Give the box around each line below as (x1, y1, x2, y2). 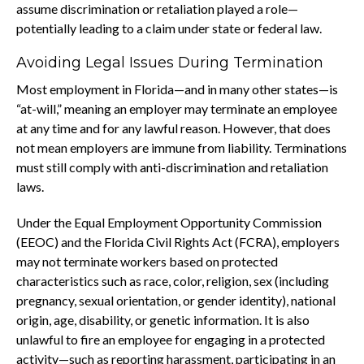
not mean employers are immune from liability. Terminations (16, 139, 347, 155)
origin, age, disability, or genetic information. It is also (16, 311, 310, 327)
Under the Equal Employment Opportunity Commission (16, 214, 322, 230)
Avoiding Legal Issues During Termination (16, 53, 323, 71)
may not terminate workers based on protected (16, 253, 278, 269)
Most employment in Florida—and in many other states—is (16, 80, 338, 97)
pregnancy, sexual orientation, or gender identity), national (16, 292, 336, 308)
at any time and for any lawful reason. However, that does (16, 119, 331, 136)
